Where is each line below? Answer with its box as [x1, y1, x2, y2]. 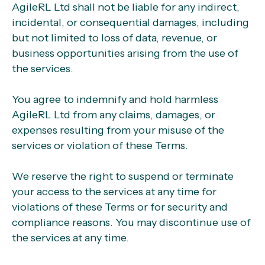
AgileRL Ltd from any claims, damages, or [12, 108, 215, 121]
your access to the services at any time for [12, 185, 216, 198]
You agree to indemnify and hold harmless [12, 93, 218, 106]
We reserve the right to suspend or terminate [12, 170, 234, 183]
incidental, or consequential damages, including [12, 16, 249, 29]
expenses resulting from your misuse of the [12, 124, 224, 137]
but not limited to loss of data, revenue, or [12, 31, 217, 44]
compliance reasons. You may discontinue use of [12, 216, 251, 229]
